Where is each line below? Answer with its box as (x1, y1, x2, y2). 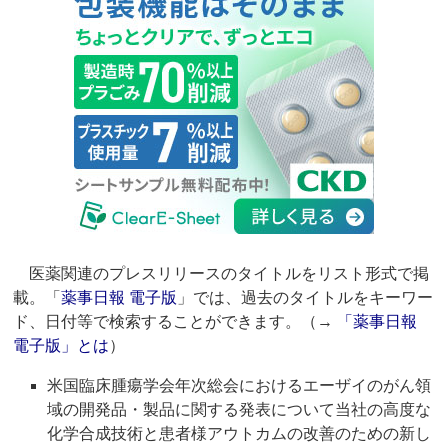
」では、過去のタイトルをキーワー (177, 289, 434, 307)
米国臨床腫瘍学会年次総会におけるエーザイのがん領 (47, 377, 432, 395)
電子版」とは (13, 337, 110, 355)
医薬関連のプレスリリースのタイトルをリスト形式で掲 (13, 265, 430, 283)
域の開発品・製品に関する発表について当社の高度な (47, 401, 432, 419)
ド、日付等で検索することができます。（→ (13, 313, 338, 331)
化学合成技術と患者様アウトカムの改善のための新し (47, 425, 432, 443)
